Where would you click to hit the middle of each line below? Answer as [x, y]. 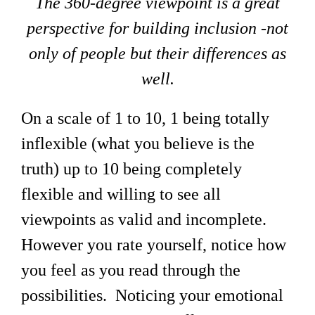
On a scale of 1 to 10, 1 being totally [145, 118]
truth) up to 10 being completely [131, 168]
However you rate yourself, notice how [154, 244]
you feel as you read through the [131, 270]
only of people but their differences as [157, 53]
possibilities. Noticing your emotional [152, 295]
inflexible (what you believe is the [138, 143]
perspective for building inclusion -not [157, 28]
